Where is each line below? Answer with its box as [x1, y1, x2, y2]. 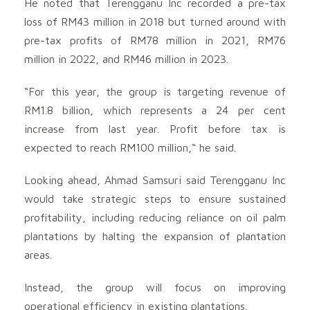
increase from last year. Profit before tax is [24, 122, 286, 135]
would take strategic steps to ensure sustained [24, 192, 286, 205]
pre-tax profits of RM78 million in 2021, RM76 [24, 33, 286, 46]
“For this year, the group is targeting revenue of [24, 84, 286, 98]
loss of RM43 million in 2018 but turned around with [24, 15, 286, 28]
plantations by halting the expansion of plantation [24, 229, 286, 242]
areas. [24, 248, 52, 261]
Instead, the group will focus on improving [24, 280, 286, 293]
